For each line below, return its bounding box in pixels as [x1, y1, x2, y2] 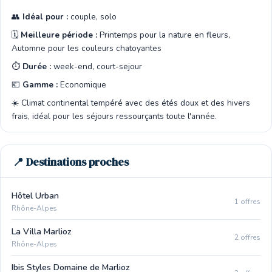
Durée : [22, 61, 51, 72]
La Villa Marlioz [12, 226, 72, 237]
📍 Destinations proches [13, 155, 129, 169]
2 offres [234, 232, 260, 242]
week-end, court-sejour [51, 61, 142, 72]
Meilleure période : [21, 29, 97, 41]
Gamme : [22, 79, 58, 90]
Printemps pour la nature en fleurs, [97, 29, 230, 41]
